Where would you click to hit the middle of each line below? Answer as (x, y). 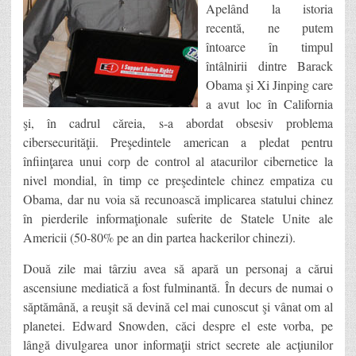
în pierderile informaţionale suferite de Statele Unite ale (178, 218)
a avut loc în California (269, 103)
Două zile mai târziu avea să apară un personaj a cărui (178, 268)
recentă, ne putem (269, 27)
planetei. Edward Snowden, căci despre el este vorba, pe (178, 325)
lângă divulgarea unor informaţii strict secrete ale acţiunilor (178, 344)
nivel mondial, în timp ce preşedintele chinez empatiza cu (178, 180)
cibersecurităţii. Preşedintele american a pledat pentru (178, 141)
